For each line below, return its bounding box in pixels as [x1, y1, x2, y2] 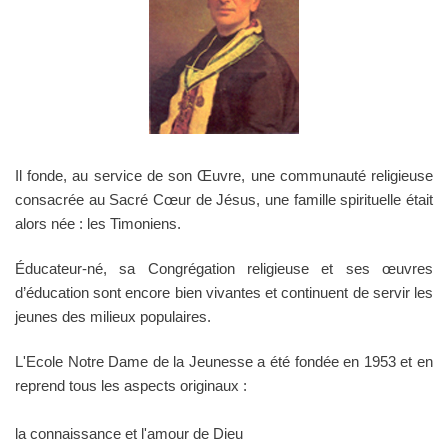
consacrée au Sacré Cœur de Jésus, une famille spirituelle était [15, 191, 433, 208]
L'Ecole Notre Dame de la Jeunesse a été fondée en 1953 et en [15, 353, 433, 370]
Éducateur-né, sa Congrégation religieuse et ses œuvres [15, 260, 433, 277]
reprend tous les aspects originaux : [15, 377, 247, 394]
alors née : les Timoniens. [15, 215, 181, 232]
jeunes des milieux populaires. [15, 308, 211, 325]
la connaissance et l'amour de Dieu [15, 425, 243, 442]
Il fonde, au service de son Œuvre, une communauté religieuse [15, 167, 433, 184]
